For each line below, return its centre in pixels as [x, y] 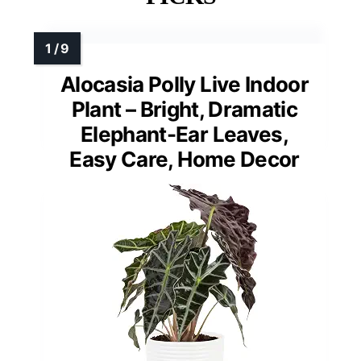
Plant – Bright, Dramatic [185, 110]
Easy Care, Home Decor [185, 160]
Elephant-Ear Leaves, [184, 135]
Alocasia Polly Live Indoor [185, 85]
